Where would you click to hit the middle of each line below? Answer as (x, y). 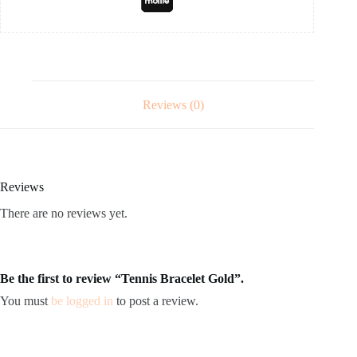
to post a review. (156, 301)
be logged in (82, 301)
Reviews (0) (173, 104)
